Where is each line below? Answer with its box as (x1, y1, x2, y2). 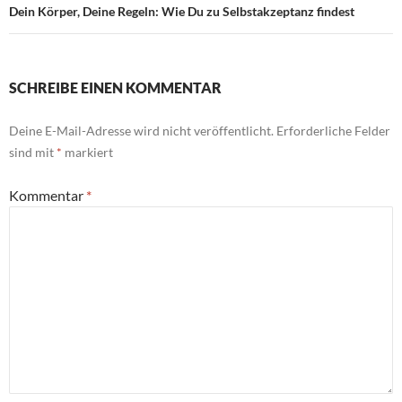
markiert (62, 144, 113, 161)
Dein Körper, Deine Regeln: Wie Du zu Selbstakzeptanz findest (9, 4, 354, 20)
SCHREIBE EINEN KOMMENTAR (9, 79, 222, 97)
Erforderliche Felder (276, 123, 390, 139)
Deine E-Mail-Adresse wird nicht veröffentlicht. (9, 123, 274, 139)
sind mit (9, 144, 57, 161)
